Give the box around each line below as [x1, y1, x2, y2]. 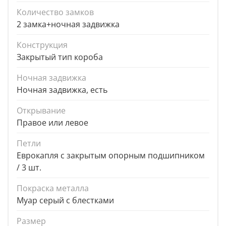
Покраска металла [17, 183, 89, 194]
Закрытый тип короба [17, 51, 103, 63]
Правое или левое [17, 117, 88, 129]
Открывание [17, 105, 66, 117]
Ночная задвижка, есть [17, 84, 107, 96]
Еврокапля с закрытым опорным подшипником [17, 150, 205, 161]
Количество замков [17, 7, 94, 18]
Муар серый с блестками [17, 195, 114, 206]
